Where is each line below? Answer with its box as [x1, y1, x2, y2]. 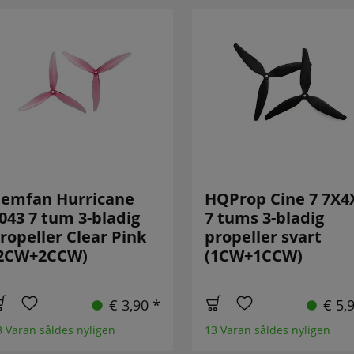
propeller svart [204, 226, 322, 248]
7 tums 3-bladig [204, 207, 324, 229]
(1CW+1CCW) [204, 245, 303, 267]
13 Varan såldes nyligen [204, 322, 330, 338]
